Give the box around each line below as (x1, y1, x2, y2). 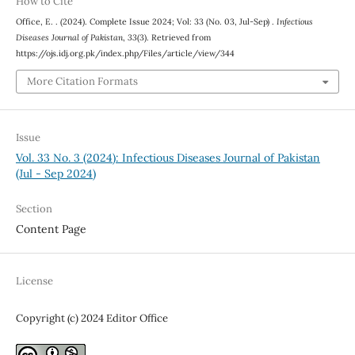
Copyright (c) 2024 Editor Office (15, 311, 168, 325)
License (15, 273, 53, 288)
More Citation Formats (26, 74, 138, 88)
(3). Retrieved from (136, 32, 211, 44)
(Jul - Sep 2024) (15, 166, 96, 181)
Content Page (15, 221, 86, 236)
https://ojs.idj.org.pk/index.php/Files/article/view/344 (15, 48, 235, 59)
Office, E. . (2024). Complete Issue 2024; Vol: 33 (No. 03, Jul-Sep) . (15, 16, 277, 28)
